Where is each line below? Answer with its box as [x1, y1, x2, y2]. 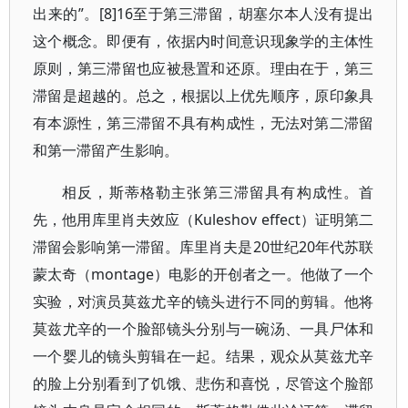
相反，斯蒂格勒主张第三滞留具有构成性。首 [62, 182, 374, 202]
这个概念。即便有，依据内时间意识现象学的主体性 [33, 31, 374, 51]
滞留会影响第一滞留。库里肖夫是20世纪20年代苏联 [33, 237, 374, 257]
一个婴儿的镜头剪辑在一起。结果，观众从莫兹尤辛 [33, 346, 374, 366]
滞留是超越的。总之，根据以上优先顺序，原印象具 [33, 86, 374, 106]
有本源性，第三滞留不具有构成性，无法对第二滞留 [33, 113, 374, 133]
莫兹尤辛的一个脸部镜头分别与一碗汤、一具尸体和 [33, 319, 374, 339]
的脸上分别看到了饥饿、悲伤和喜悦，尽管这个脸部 [33, 373, 374, 393]
